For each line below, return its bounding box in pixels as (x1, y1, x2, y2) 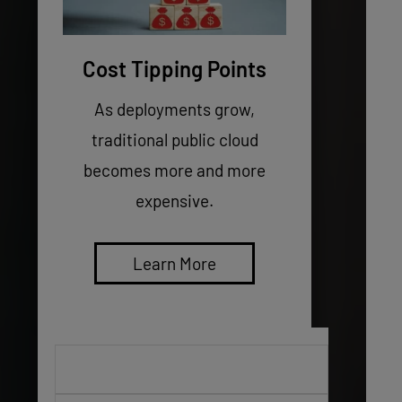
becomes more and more (83, 159, 266, 180)
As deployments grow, (94, 98, 255, 119)
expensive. (135, 189, 214, 211)
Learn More (133, 252, 216, 274)
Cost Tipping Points (83, 55, 267, 82)
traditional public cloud (91, 128, 258, 150)
